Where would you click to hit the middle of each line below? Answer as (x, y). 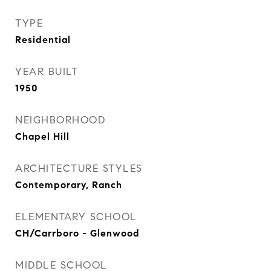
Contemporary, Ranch (69, 185)
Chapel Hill (42, 136)
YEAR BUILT (47, 72)
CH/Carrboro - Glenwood (77, 233)
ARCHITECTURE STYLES (79, 168)
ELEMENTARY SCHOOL (76, 217)
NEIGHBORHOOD (60, 120)
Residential (43, 40)
